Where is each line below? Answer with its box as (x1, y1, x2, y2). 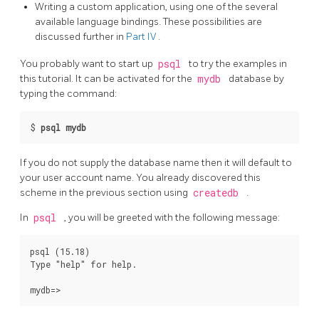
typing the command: (20, 87, 117, 100)
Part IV (126, 30, 158, 43)
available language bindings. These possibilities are (35, 15, 262, 28)
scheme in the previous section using (20, 187, 190, 199)
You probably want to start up (20, 57, 155, 70)
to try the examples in (189, 57, 287, 70)
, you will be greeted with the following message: (64, 211, 280, 224)
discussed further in (35, 30, 126, 43)
